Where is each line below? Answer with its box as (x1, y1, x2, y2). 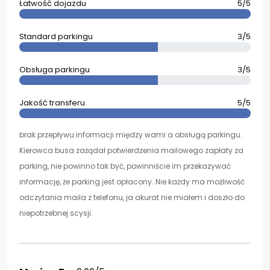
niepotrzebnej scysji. (19, 208, 93, 218)
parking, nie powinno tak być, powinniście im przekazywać (19, 161, 231, 171)
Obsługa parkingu (19, 64, 90, 75)
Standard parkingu (19, 31, 93, 42)
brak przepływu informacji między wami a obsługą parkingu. (19, 130, 242, 140)
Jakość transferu (19, 97, 85, 108)
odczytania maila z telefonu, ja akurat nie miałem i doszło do (19, 192, 245, 202)
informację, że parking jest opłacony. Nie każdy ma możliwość (19, 177, 245, 187)
